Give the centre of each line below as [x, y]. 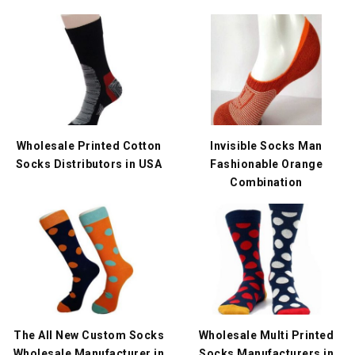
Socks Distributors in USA [89, 164]
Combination [266, 182]
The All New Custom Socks [89, 335]
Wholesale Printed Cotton [89, 146]
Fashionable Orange [266, 164]
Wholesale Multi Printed [266, 335]
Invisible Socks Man [266, 146]
